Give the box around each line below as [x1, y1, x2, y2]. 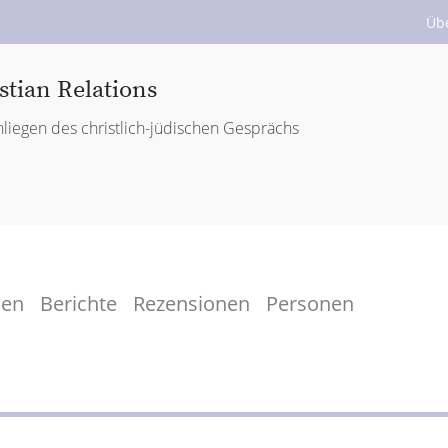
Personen [266, 289, 354, 317]
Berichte [40, 289, 117, 317]
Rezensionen [133, 289, 250, 317]
